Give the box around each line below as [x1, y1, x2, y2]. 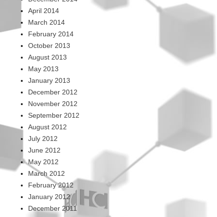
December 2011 [28, 204, 77, 212]
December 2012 [28, 88, 77, 96]
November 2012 [28, 99, 77, 108]
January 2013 [28, 76, 70, 84]
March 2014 [28, 18, 65, 26]
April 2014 [28, 6, 59, 15]
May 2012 [28, 157, 59, 166]
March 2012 [28, 169, 65, 177]
